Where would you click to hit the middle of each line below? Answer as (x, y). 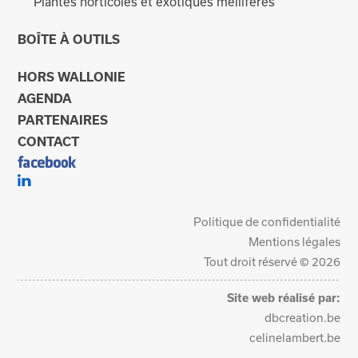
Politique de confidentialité (267, 221)
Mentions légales (294, 241)
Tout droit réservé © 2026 (272, 261)
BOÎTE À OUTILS (69, 39)
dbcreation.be (302, 317)
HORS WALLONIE (72, 76)
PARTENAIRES (63, 119)
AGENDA (45, 98)
